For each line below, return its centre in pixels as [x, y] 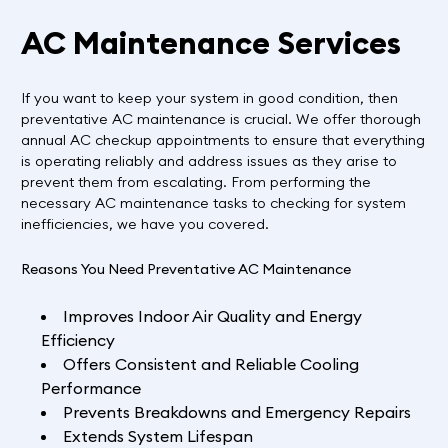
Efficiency [77, 340]
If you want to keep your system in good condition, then [209, 97]
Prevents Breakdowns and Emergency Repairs [236, 412]
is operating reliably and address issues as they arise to [208, 160]
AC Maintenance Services [210, 43]
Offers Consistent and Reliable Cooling [210, 364]
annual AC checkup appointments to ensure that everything [222, 139]
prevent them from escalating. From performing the [195, 181]
